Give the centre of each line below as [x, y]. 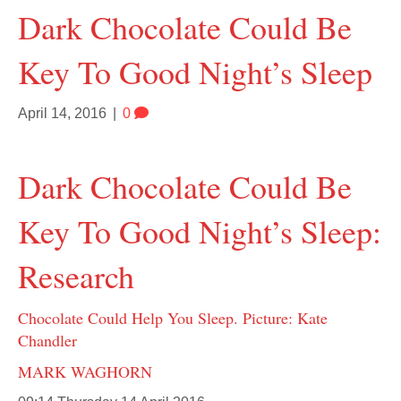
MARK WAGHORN [85, 371]
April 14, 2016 [62, 113]
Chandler [47, 340]
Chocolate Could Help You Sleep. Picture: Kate [173, 317]
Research [76, 275]
